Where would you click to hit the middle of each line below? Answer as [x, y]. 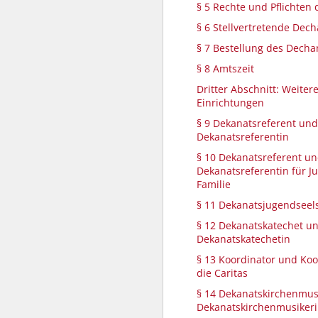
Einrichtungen [230, 103]
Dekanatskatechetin [243, 239]
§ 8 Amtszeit [225, 68]
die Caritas [222, 273]
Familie [214, 184]
